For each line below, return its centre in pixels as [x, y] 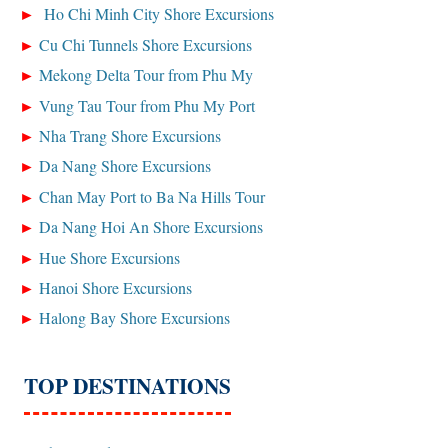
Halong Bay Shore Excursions [135, 318]
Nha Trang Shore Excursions [130, 135]
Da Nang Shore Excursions [125, 166]
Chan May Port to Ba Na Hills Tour [152, 196]
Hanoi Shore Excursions [116, 287]
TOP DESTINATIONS [128, 386]
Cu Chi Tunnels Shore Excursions [146, 44]
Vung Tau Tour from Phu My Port [147, 105]
